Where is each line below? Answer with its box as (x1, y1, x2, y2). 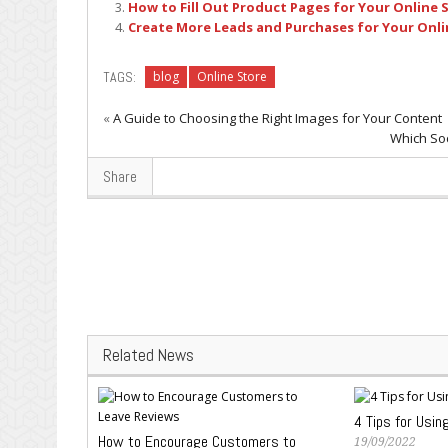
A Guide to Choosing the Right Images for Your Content (113, 108, 442, 127)
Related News (103, 343, 194, 366)
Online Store (197, 67, 267, 85)
